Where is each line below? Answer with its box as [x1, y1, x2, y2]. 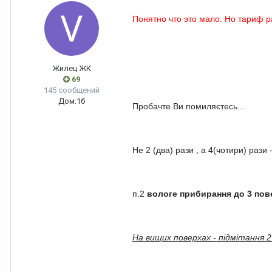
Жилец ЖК [52, 64, 91, 73]
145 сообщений [44, 86, 100, 95]
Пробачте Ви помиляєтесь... [132, 101, 245, 112]
